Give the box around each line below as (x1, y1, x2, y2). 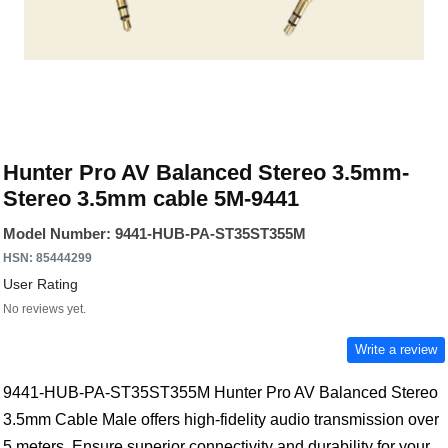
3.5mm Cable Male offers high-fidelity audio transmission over (3, 411, 439, 428)
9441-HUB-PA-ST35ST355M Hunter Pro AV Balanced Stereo (3, 384, 438, 401)
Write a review (355, 343, 437, 357)
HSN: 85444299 (3, 251, 92, 265)
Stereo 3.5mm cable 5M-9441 (3, 186, 299, 211)
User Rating (3, 276, 78, 292)
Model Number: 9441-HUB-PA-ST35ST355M (3, 225, 306, 242)
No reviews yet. (3, 302, 86, 316)
